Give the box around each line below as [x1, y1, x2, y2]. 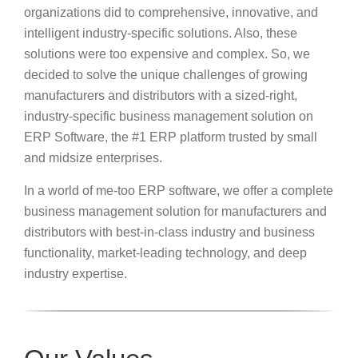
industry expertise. [24, 266, 127, 280]
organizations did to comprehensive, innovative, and [24, 5, 318, 19]
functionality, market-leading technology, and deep [24, 245, 307, 260]
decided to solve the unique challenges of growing [24, 67, 308, 82]
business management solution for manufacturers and [24, 204, 327, 218]
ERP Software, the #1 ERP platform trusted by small [24, 129, 317, 144]
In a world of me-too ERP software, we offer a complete [24, 183, 333, 197]
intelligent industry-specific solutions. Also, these [24, 26, 297, 40]
